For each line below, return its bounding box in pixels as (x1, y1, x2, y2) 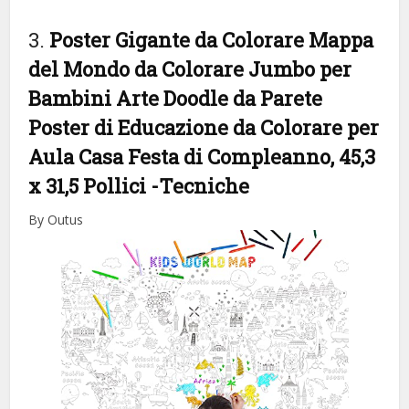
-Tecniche (151, 172, 250, 199)
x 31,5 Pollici (28, 172, 152, 199)
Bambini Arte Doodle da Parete (28, 84, 323, 111)
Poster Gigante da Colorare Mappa (49, 26, 374, 53)
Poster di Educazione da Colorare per (28, 113, 380, 141)
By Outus (28, 210, 84, 228)
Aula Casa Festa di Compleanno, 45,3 (28, 142, 376, 170)
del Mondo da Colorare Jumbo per (28, 55, 352, 82)
